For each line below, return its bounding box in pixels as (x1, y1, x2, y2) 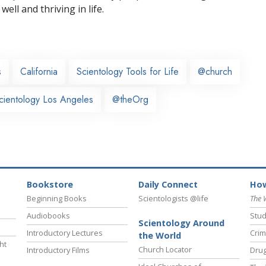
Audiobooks (27, 210, 70, 221)
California (20, 64, 58, 78)
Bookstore (27, 179, 73, 191)
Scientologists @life (138, 193, 208, 204)
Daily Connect (138, 179, 198, 191)
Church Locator (138, 244, 192, 255)
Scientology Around (138, 217, 224, 229)
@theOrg (112, 92, 148, 106)
